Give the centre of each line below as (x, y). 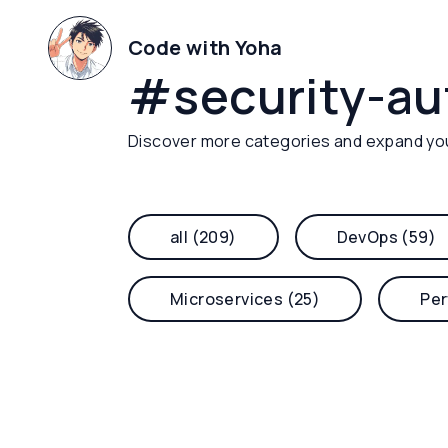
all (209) (203, 237)
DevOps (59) (386, 237)
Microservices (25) (245, 299)
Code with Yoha (205, 47)
